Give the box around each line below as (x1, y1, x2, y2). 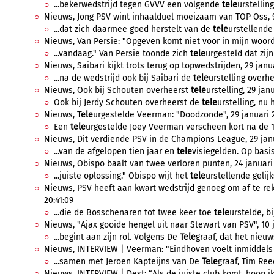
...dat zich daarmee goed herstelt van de (54, 24, 213, 34)
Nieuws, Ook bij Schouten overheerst (44, 85, 191, 95)
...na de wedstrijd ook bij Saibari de (54, 73, 193, 83)
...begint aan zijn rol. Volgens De (54, 232, 180, 242)
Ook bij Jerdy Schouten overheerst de (54, 97, 202, 108)
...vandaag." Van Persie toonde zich (54, 48, 190, 59)
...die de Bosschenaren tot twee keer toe (54, 207, 214, 218)
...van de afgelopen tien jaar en (54, 146, 177, 157)
